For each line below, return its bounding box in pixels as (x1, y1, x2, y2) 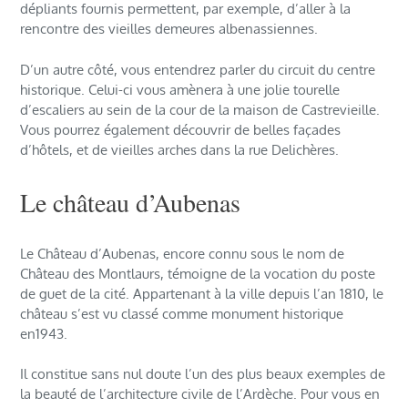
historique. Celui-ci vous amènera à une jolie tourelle (20, 80, 341, 98)
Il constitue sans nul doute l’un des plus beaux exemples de (20, 365, 386, 383)
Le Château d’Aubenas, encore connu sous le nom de (20, 244, 345, 262)
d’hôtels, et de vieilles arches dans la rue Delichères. (20, 140, 340, 158)
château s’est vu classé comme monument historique (20, 304, 344, 322)
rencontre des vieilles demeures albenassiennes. (20, 20, 319, 38)
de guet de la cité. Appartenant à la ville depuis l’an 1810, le (20, 284, 384, 302)
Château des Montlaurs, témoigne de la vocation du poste (20, 264, 376, 282)
